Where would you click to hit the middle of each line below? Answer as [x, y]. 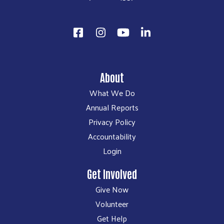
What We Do [112, 93]
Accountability [112, 136]
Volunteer [112, 204]
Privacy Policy [112, 122]
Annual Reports [112, 107]
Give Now [112, 189]
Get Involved [112, 174]
